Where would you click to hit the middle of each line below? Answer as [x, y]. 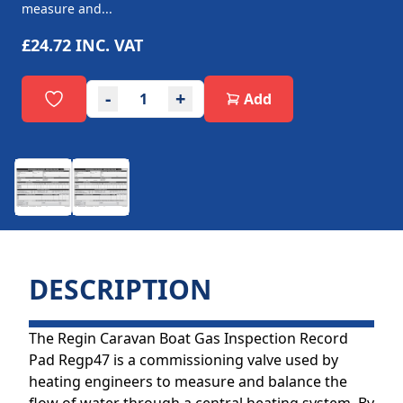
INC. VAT [109, 45]
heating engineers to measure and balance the [188, 381]
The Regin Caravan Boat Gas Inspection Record [188, 338]
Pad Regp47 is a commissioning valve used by [184, 360]
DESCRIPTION [120, 289]
